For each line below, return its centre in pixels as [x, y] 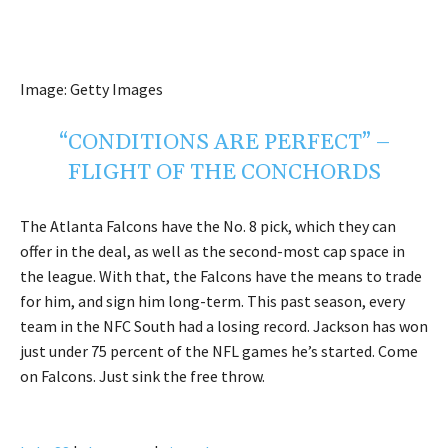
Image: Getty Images [91, 89]
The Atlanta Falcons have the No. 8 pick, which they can [208, 226]
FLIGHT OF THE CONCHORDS [224, 173]
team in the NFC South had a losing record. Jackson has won [224, 326]
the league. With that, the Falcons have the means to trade [221, 276]
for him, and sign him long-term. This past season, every [212, 301]
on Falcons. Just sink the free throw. [142, 376]
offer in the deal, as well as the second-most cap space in [212, 251]
